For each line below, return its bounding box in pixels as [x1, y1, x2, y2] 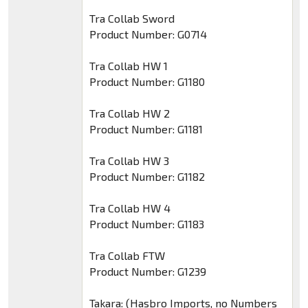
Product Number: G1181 [89, 122, 203, 136]
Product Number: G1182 [89, 170, 205, 184]
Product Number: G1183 [89, 217, 204, 231]
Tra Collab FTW [89, 249, 165, 263]
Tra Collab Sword [89, 12, 175, 25]
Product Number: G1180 [89, 75, 205, 89]
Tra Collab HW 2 [89, 107, 170, 120]
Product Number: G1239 [89, 265, 206, 278]
